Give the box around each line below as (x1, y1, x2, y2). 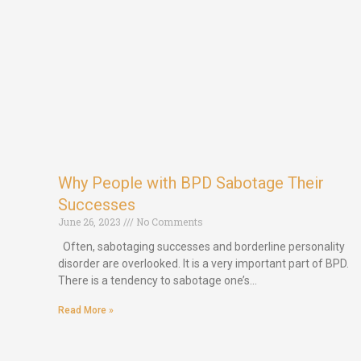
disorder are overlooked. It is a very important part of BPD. (58, 256, 349, 270)
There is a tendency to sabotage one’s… (58, 273, 257, 287)
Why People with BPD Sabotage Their (58, 172, 324, 193)
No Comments (134, 214, 203, 228)
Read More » (58, 304, 114, 316)
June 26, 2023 (58, 214, 123, 228)
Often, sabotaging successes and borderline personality (58, 239, 345, 253)
